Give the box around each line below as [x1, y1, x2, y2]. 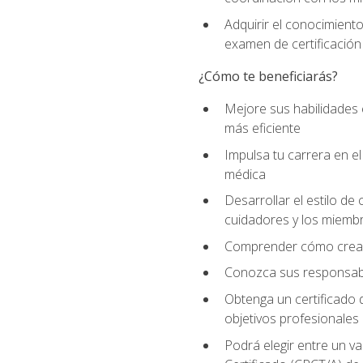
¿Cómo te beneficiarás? [198, 66, 338, 85]
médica [224, 164, 266, 183]
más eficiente [224, 119, 301, 138]
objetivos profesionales [224, 310, 359, 328]
